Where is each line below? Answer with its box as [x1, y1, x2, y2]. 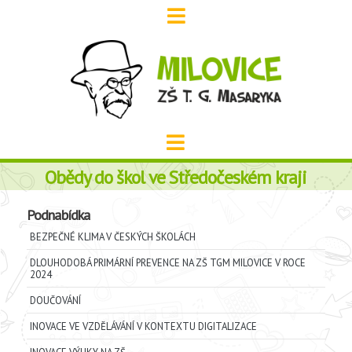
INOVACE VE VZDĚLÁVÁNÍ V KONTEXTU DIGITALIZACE [29, 320, 257, 334]
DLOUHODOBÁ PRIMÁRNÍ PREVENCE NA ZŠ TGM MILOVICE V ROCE [29, 256, 306, 270]
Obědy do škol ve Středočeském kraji [45, 164, 307, 189]
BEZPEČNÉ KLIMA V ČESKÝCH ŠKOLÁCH [29, 230, 196, 244]
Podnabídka [26, 206, 90, 225]
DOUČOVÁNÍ [29, 294, 81, 308]
